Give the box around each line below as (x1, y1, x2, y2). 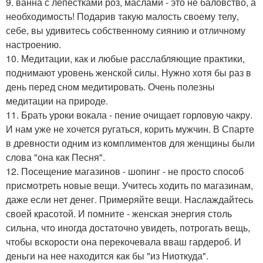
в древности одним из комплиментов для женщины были (6, 136, 255, 150)
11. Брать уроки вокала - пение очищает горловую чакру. (6, 108, 252, 122)
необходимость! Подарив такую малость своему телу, (6, 9, 239, 23)
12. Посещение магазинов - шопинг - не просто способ (6, 164, 244, 178)
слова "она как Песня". (6, 150, 105, 164)
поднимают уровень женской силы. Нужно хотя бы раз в (6, 66, 251, 79)
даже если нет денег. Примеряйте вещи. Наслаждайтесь (6, 193, 253, 206)
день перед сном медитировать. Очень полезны (6, 80, 215, 93)
